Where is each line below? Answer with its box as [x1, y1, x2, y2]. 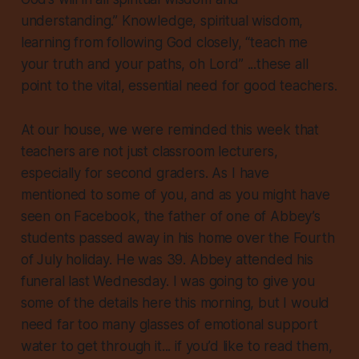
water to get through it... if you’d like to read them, [20, 338, 333, 355]
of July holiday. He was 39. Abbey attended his [20, 252, 313, 268]
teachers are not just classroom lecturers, [20, 143, 278, 160]
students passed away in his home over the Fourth [20, 230, 335, 247]
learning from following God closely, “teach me [20, 34, 308, 51]
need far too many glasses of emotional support [20, 317, 318, 333]
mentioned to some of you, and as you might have [20, 187, 330, 204]
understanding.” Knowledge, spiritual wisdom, [20, 13, 304, 30]
